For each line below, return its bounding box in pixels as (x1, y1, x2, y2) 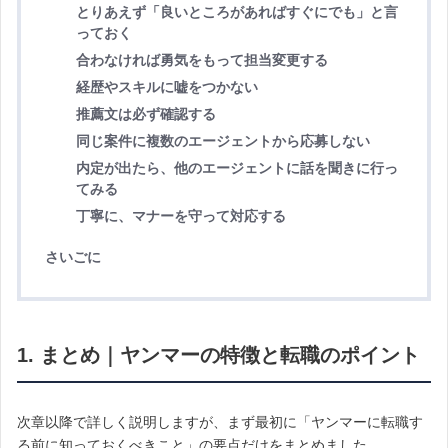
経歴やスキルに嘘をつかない (75, 79, 258, 96)
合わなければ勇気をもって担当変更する (75, 52, 328, 69)
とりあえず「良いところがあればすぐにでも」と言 (75, 4, 398, 21)
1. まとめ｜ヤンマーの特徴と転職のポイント (17, 343, 420, 366)
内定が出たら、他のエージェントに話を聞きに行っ (75, 160, 398, 177)
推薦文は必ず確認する (75, 106, 216, 123)
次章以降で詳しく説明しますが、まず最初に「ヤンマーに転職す (17, 413, 423, 430)
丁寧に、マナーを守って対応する (75, 208, 286, 225)
